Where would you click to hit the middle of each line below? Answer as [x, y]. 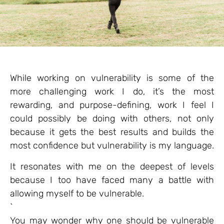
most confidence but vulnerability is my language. [112, 146]
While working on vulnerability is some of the [112, 78]
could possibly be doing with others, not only [112, 119]
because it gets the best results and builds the [112, 132]
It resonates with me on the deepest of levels [112, 166]
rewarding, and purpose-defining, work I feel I [112, 105]
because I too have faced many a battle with [112, 180]
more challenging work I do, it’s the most [112, 92]
